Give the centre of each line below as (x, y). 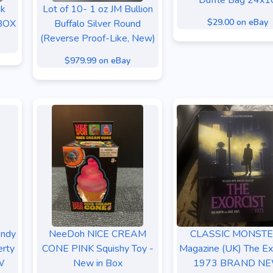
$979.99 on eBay (97, 61)
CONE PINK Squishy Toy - (97, 249)
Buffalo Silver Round (97, 24)
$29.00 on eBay (238, 23)
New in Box (97, 263)
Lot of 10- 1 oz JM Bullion (97, 9)
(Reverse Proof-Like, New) (97, 38)
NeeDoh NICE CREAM (97, 234)
